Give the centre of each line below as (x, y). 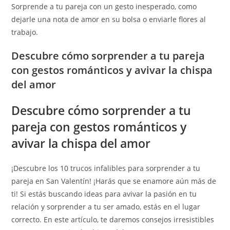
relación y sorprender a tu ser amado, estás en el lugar (106, 207)
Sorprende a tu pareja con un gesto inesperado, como (104, 6)
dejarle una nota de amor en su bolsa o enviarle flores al (109, 19)
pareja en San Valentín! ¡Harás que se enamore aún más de (114, 181)
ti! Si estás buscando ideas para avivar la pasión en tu (104, 194)
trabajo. (25, 32)
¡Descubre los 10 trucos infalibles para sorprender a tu (106, 168)
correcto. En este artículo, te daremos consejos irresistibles (113, 219)
